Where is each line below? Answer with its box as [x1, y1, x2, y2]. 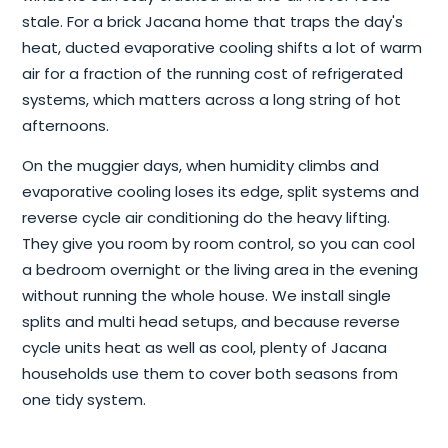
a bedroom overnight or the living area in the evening [22, 259, 418, 281]
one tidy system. [22, 389, 146, 411]
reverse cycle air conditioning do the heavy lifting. [22, 207, 390, 229]
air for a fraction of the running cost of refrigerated [22, 63, 403, 85]
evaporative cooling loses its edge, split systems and [22, 181, 419, 203]
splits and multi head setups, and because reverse [22, 311, 400, 333]
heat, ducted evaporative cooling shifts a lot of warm [22, 37, 422, 59]
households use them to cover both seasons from [22, 363, 398, 385]
